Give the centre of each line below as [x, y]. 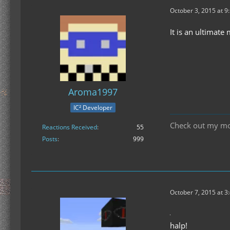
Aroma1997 [93, 92]
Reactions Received [70, 127]
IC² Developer [93, 107]
